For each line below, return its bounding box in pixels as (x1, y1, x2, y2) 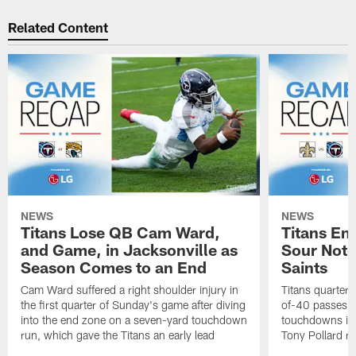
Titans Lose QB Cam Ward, (21, 222, 221, 242)
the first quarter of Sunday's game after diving (21, 297, 246, 311)
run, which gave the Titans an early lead (21, 327, 215, 342)
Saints (281, 257, 327, 277)
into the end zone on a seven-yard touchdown (21, 312, 248, 327)
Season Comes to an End (21, 257, 207, 277)
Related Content (8, 19, 109, 36)
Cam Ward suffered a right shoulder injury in (21, 282, 239, 296)
